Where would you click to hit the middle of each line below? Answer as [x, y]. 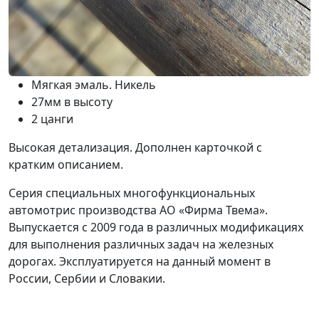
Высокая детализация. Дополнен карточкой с [135, 147]
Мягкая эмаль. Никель [94, 84]
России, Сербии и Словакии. [87, 278]
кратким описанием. [66, 164]
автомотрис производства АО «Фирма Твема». [138, 210]
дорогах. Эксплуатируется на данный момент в [140, 261]
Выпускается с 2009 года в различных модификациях [156, 227]
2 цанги [52, 119]
